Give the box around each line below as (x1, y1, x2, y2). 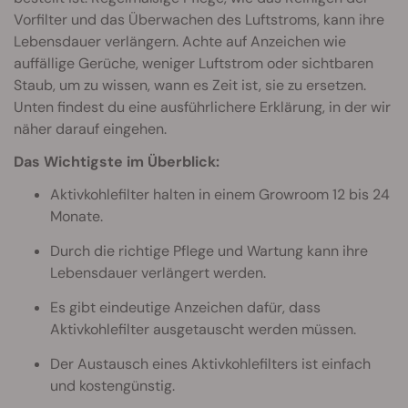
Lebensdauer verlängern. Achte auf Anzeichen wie (14, 31, 346, 51)
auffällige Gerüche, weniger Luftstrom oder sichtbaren (14, 53, 373, 73)
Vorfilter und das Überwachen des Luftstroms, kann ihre (14, 9, 384, 29)
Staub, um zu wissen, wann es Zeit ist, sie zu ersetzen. (14, 75, 366, 95)
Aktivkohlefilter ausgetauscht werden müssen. (50, 319, 356, 339)
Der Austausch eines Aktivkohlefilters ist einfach (50, 353, 371, 373)
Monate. (50, 206, 103, 226)
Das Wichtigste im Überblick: (14, 151, 219, 171)
